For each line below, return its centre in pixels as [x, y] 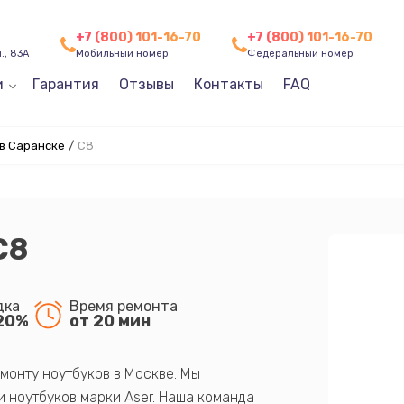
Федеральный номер [300, 54]
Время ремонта [123, 306]
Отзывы [146, 84]
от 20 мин [110, 321]
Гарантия [65, 84]
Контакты [228, 84]
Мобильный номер [122, 54]
